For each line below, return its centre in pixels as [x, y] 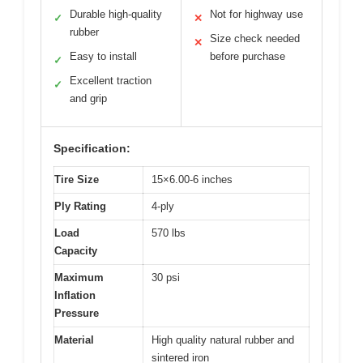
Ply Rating [80, 207]
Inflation [75, 296]
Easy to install [103, 57]
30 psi [166, 278]
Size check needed [255, 39]
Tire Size [77, 180]
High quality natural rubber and [223, 340]
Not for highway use [256, 15]
